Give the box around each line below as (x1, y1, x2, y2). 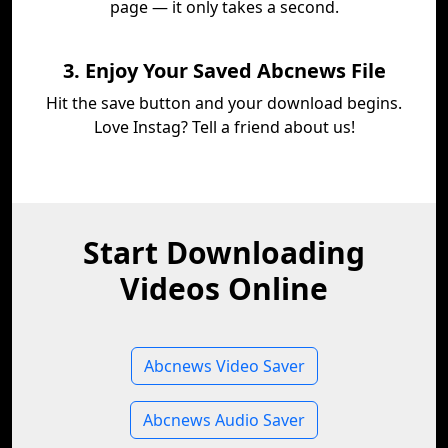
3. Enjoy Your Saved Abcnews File (62, 57, 386, 84)
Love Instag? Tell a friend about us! (93, 116, 355, 138)
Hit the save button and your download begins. (46, 92, 402, 114)
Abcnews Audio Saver (143, 409, 305, 431)
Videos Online (120, 268, 328, 309)
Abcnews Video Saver (143, 355, 305, 377)
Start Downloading (83, 232, 365, 273)
